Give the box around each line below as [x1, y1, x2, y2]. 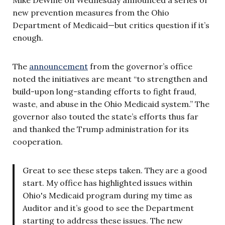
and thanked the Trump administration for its [13, 124, 189, 134]
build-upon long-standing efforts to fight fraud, [13, 86, 196, 96]
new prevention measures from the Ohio [13, 7, 169, 18]
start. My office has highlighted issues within [23, 177, 192, 188]
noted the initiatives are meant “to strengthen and [13, 73, 207, 84]
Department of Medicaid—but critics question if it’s [13, 20, 209, 30]
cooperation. [13, 136, 63, 147]
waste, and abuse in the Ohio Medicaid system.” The [13, 98, 209, 109]
